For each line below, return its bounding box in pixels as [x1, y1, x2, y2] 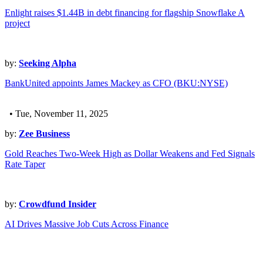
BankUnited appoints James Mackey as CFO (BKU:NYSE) [5, 78, 228, 89]
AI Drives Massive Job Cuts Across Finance [5, 219, 168, 230]
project [5, 18, 30, 29]
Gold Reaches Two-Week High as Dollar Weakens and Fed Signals [5, 149, 255, 159]
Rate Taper [5, 159, 45, 170]
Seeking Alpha [19, 58, 76, 69]
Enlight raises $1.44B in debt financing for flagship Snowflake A [5, 8, 245, 18]
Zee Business [19, 129, 70, 139]
